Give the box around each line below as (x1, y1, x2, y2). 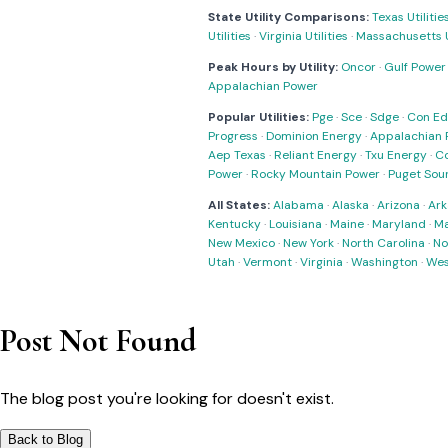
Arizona (377, 197, 420, 213)
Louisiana (269, 216, 322, 232)
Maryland (372, 216, 426, 232)
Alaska (332, 197, 369, 213)
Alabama (273, 197, 324, 213)
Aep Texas (208, 147, 266, 163)
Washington (351, 254, 418, 270)
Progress (208, 128, 258, 144)
